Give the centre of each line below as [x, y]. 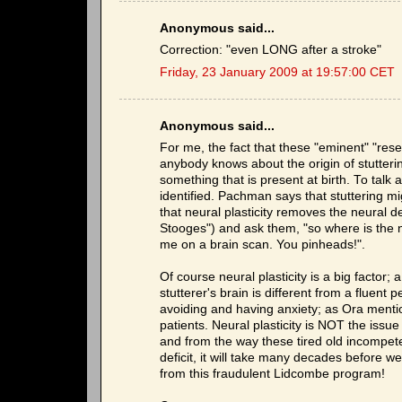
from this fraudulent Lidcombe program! [272, 374]
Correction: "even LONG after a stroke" [271, 50]
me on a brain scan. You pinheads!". [262, 245]
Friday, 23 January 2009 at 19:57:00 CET [277, 73]
